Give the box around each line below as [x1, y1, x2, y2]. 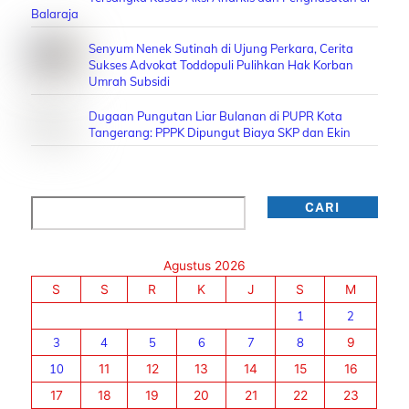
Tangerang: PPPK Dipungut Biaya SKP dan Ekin [89, 124, 351, 140]
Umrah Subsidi [89, 73, 171, 89]
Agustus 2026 [163, 258, 246, 274]
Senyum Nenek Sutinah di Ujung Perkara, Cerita [89, 40, 354, 56]
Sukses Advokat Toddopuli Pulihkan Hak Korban [89, 57, 354, 72]
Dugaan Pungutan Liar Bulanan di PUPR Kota [89, 108, 343, 123]
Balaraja [31, 5, 79, 21]
